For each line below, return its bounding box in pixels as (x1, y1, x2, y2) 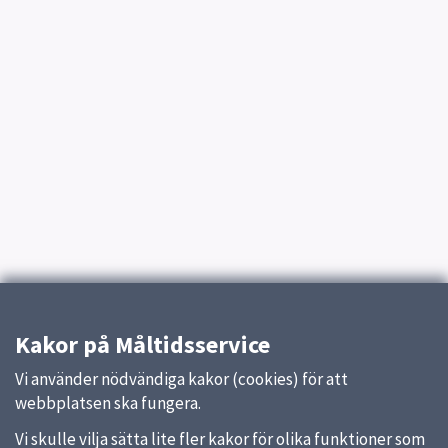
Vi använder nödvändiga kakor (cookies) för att (15, 368, 348, 390)
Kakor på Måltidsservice (15, 329, 270, 360)
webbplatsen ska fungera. (15, 392, 201, 414)
